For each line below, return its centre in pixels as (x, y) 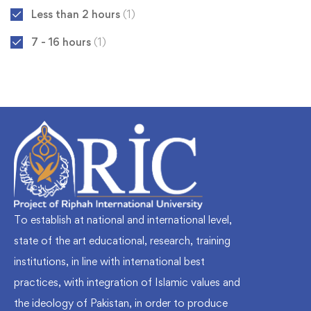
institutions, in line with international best (109, 261)
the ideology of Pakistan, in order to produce (121, 303)
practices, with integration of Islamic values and (127, 282)
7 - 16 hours (62, 42)
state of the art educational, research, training (122, 240)
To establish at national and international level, (123, 219)
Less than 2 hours (77, 15)
